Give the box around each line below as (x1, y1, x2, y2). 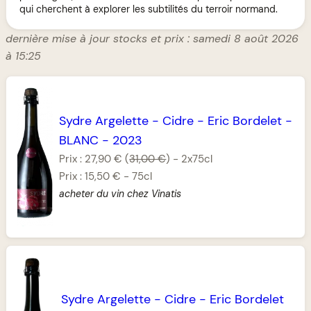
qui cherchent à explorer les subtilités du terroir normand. (19, 2, 278, 15)
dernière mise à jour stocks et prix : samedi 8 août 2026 (6, 31, 299, 46)
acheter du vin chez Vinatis (59, 187, 182, 201)
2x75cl (181, 152, 213, 167)
